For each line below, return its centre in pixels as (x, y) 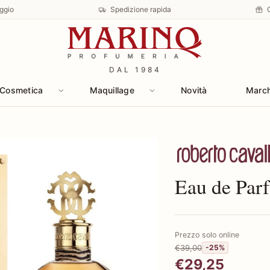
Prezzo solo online (207, 235)
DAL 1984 (135, 69)
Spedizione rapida (140, 10)
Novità (194, 90)
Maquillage (112, 90)
